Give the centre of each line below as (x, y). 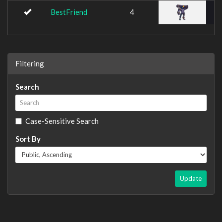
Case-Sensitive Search (62, 121)
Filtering (30, 63)
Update (191, 178)
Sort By (28, 139)
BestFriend (69, 12)
